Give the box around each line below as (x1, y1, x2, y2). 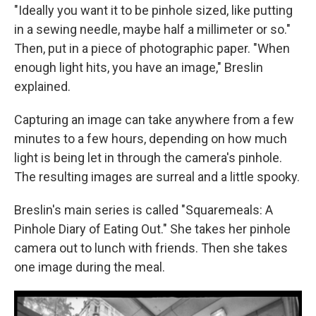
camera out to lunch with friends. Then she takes (14, 240, 288, 255)
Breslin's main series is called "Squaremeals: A (14, 202, 273, 217)
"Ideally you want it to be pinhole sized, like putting (14, 2, 293, 18)
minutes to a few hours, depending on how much (14, 130, 287, 146)
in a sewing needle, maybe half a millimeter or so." (14, 21, 291, 37)
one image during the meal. (14, 259, 165, 274)
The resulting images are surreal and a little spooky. (14, 169, 300, 184)
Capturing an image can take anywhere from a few (14, 111, 294, 127)
